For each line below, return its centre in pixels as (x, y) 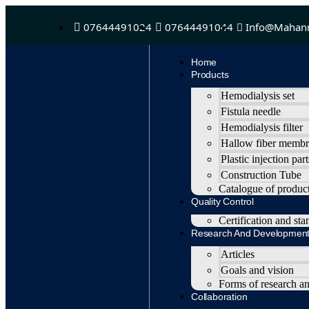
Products (210, 74)
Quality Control (222, 201)
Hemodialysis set (258, 96)
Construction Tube (261, 175)
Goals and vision (257, 270)
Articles (238, 254)
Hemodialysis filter (262, 127)
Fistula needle (251, 111)
